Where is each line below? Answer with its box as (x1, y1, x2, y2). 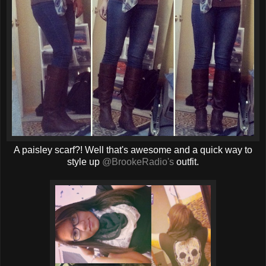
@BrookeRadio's (102, 156, 174, 167)
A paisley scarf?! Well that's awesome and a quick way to (14, 144, 252, 155)
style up (67, 156, 102, 167)
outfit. (174, 156, 199, 167)
